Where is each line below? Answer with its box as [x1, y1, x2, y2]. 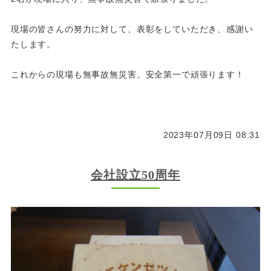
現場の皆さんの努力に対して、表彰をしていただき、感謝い [10, 24, 253, 34]
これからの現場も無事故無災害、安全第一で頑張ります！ [10, 70, 244, 80]
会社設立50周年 [91, 168, 180, 182]
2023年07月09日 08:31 [163, 130, 261, 140]
